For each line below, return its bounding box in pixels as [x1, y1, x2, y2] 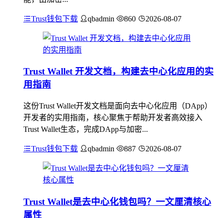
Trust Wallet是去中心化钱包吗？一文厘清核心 [23, 196, 211, 207]
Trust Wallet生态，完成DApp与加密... [23, 125, 148, 133]
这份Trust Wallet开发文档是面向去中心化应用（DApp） [23, 102, 212, 110]
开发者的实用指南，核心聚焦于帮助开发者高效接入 [23, 113, 202, 122]
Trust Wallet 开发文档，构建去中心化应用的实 [23, 66, 214, 77]
